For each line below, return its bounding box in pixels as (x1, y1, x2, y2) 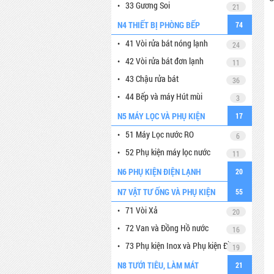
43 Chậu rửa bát (125, 73, 179, 84)
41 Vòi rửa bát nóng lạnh (125, 37, 208, 49)
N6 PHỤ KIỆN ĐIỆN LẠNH (117, 166, 201, 177)
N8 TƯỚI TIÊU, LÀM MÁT (117, 259, 199, 271)
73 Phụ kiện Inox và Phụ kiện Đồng (125, 240, 241, 251)
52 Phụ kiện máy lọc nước (125, 146, 210, 158)
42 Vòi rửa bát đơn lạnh (125, 55, 204, 67)
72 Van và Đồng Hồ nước (125, 222, 209, 234)
